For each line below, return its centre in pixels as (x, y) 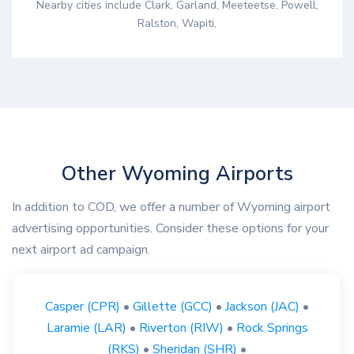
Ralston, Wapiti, (177, 24)
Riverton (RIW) (181, 328)
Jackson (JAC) (262, 306)
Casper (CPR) (83, 306)
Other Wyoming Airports (177, 174)
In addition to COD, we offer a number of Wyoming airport (171, 207)
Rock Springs (272, 328)
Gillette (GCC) (173, 306)
